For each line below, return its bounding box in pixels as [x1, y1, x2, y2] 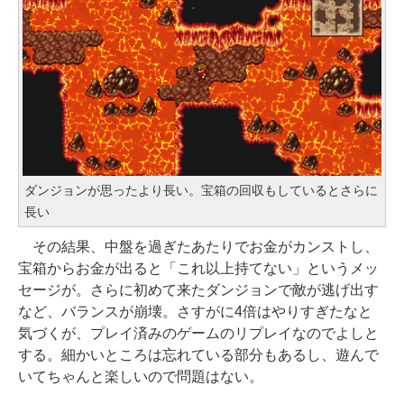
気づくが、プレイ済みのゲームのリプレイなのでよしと [18, 326, 379, 341]
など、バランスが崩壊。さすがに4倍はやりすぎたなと [18, 304, 372, 319]
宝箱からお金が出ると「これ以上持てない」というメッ [18, 261, 379, 276]
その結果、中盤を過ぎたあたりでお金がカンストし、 [18, 239, 379, 254]
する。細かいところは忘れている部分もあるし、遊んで [18, 347, 379, 363]
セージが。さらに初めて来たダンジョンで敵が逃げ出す [18, 282, 379, 298]
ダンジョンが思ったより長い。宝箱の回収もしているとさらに [24, 183, 378, 197]
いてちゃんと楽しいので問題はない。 [18, 369, 263, 384]
